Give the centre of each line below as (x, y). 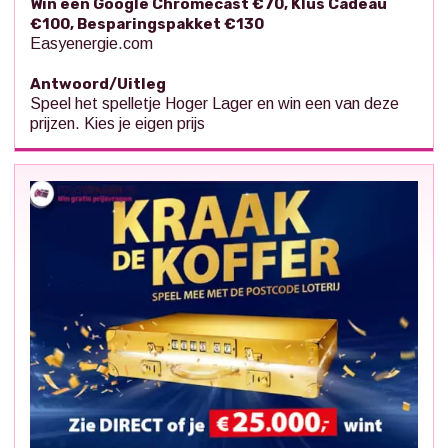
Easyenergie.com (91, 44)
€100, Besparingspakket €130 (147, 24)
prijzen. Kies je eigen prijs (117, 124)
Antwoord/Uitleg (98, 84)
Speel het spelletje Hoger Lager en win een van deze (214, 104)
